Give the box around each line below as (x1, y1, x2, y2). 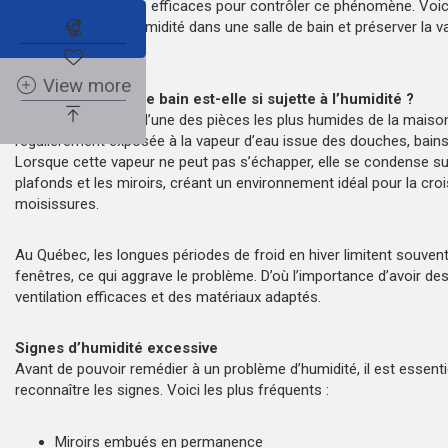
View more (43, 75, 132, 97)
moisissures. (15, 194, 99, 213)
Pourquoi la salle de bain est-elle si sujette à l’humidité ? (15, 89, 414, 108)
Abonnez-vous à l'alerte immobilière (83, 17, 378, 39)
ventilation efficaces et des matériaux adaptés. (15, 287, 321, 306)
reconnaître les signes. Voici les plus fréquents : (15, 380, 329, 399)
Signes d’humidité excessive (15, 338, 218, 357)
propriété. (15, 38, 77, 57)
